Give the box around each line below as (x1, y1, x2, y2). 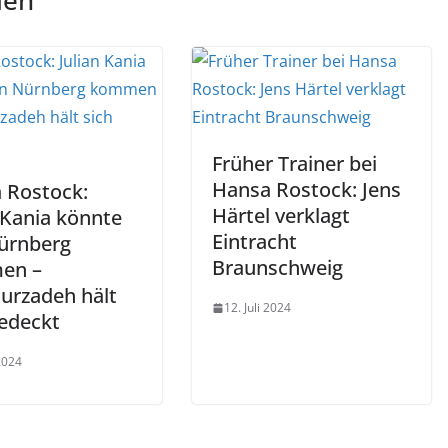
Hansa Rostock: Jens (212, 176, 401, 203)
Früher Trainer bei (212, 150, 377, 177)
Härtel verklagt (212, 202, 350, 229)
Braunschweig (212, 254, 343, 281)
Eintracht (212, 228, 297, 255)
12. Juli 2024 (224, 299, 291, 316)
